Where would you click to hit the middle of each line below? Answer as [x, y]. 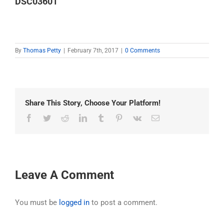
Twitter [62, 117]
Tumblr [116, 117]
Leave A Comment [64, 175]
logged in [74, 203]
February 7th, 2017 [93, 50]
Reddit [79, 117]
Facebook [48, 117]
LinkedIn [101, 117]
